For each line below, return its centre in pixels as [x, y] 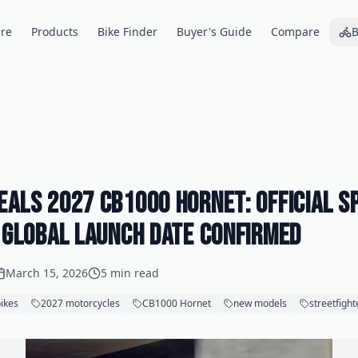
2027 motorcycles [80, 303]
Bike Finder [127, 32]
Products [54, 32]
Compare [295, 32]
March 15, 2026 [47, 273]
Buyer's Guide [214, 32]
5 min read [130, 273]
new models [260, 303]
